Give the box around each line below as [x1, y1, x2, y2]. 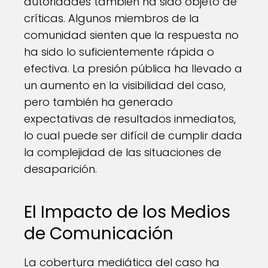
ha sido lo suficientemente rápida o [24, 44, 214, 59]
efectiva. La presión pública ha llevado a [24, 61, 242, 76]
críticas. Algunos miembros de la [24, 11, 199, 26]
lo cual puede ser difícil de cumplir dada [24, 128, 242, 143]
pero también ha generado [24, 95, 173, 109]
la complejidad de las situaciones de [24, 145, 221, 160]
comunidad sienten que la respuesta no [24, 28, 239, 42]
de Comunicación [24, 222, 173, 245]
